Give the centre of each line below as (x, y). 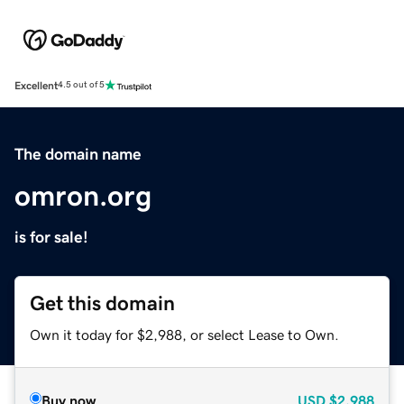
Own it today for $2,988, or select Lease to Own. (184, 334)
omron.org (83, 195)
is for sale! (51, 237)
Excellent (36, 85)
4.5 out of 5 (81, 85)
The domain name (78, 154)
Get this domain (102, 303)
